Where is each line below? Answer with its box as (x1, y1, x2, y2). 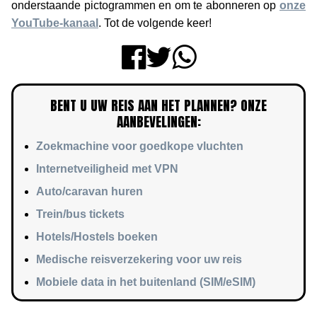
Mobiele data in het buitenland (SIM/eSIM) (36, 275, 255, 288)
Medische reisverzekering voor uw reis (36, 253, 242, 265)
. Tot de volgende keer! (98, 16, 212, 29)
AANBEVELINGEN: (116, 110, 201, 132)
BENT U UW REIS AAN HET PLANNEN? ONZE (50, 94, 267, 115)
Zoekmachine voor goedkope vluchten (36, 139, 243, 152)
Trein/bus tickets (36, 207, 125, 220)
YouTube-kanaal (11, 16, 98, 29)
